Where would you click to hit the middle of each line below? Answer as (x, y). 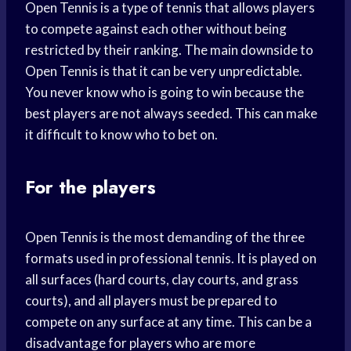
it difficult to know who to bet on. (121, 135)
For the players (90, 187)
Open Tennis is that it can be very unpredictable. (164, 71)
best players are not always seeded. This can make (171, 114)
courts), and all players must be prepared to (151, 301)
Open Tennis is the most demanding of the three (165, 237)
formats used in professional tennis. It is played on (171, 259)
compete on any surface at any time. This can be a (168, 322)
